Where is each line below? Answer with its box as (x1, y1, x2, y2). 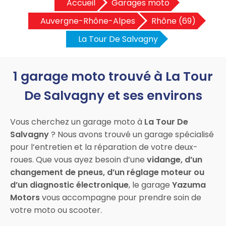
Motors (10, 191, 40, 203)
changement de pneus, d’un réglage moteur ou (10, 166, 204, 178)
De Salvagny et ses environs (24, 86, 202, 104)
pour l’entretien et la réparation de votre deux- (10, 141, 198, 153)
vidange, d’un (147, 153, 202, 165)
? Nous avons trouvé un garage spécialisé (49, 128, 214, 140)
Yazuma (172, 179, 206, 191)
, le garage (129, 179, 172, 191)
